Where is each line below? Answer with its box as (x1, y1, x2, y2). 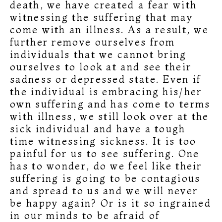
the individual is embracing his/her (10, 85, 202, 98)
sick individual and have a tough (10, 122, 186, 135)
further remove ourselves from (10, 35, 175, 48)
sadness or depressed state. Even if (10, 72, 201, 85)
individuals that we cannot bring (10, 48, 187, 60)
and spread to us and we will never (10, 184, 198, 197)
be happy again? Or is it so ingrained (10, 196, 212, 209)
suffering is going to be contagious (10, 171, 201, 184)
